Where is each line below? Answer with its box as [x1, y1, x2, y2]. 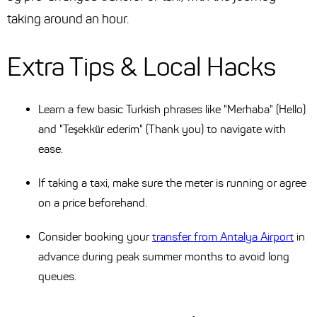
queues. [38, 270, 76, 284]
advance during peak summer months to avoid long [38, 250, 289, 264]
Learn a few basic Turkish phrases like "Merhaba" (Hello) [38, 103, 306, 117]
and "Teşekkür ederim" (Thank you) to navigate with [38, 122, 286, 137]
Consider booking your [38, 230, 152, 244]
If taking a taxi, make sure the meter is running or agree [38, 176, 306, 190]
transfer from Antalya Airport [152, 230, 294, 244]
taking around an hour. [7, 11, 129, 28]
